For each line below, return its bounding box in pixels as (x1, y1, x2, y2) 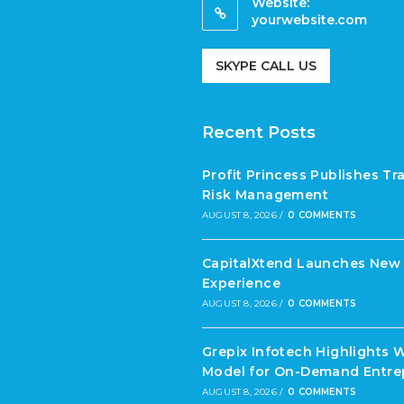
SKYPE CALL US (216, 58, 317, 74)
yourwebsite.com (252, 12, 367, 28)
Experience (202, 275, 281, 291)
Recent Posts (202, 123, 316, 142)
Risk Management (202, 187, 328, 203)
